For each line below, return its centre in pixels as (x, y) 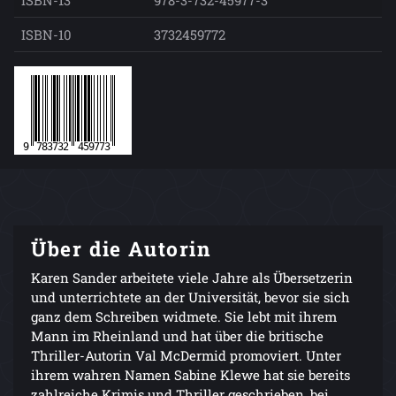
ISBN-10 (46, 34)
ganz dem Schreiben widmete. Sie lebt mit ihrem (184, 316)
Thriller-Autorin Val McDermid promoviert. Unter (186, 355)
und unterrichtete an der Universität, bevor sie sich (190, 297)
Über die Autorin (122, 248)
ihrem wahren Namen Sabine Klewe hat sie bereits (190, 375)
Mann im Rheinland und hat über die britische (177, 336)
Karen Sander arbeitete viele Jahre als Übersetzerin (192, 278)
